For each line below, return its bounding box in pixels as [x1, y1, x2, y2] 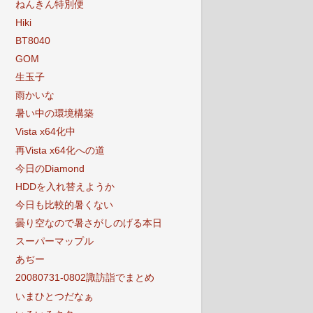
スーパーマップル [15, 236, 94, 247]
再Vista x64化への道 [15, 145, 105, 156]
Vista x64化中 [15, 126, 75, 138]
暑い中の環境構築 [15, 108, 94, 119]
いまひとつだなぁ [15, 291, 94, 302]
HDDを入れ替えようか [15, 181, 115, 192]
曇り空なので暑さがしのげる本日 [15, 218, 162, 228]
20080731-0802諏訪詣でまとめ [15, 272, 154, 284]
